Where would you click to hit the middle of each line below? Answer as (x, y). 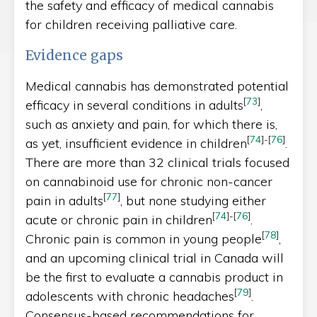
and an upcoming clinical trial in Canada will (155, 258)
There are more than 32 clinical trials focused (157, 162)
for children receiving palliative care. (131, 24)
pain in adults (64, 200)
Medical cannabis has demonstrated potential (157, 86)
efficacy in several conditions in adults (134, 105)
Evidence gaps (74, 55)
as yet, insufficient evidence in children (136, 143)
